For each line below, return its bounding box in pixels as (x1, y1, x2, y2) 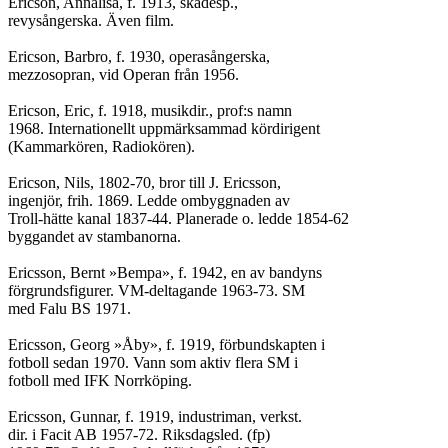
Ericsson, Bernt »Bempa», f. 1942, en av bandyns (8, 264, 322, 281)
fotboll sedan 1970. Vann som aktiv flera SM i (8, 354, 298, 371)
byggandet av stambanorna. (8, 228, 181, 245)
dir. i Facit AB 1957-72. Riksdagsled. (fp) (8, 426, 270, 443)
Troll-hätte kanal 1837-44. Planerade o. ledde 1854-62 (8, 210, 349, 227)
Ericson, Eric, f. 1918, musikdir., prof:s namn (8, 102, 292, 119)
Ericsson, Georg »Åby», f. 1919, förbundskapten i (8, 336, 325, 353)
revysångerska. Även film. (8, 12, 174, 29)
